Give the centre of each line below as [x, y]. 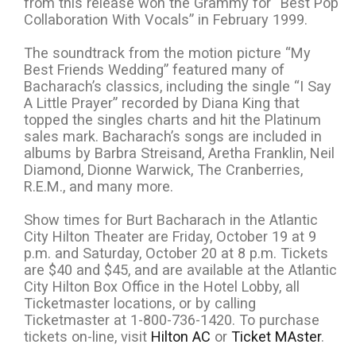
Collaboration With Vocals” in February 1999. [166, 20]
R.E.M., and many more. [99, 187]
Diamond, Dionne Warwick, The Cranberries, [163, 170]
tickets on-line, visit [87, 337]
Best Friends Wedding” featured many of [154, 70]
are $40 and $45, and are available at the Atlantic [180, 270]
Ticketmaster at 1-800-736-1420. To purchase [172, 320]
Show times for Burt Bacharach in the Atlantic [171, 220]
